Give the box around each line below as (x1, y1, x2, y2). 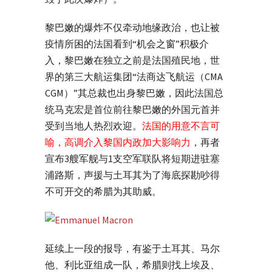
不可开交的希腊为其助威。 (45, 185, 161, 197)
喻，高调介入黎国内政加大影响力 (45, 135, 191, 148)
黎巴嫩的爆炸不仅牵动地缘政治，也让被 (45, 21, 220, 33)
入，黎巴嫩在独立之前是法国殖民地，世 (45, 53, 220, 66)
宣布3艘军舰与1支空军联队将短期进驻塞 (45, 152, 220, 165)
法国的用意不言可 (142, 119, 220, 132)
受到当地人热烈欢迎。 (45, 119, 142, 132)
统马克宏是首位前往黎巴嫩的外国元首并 (45, 103, 220, 115)
